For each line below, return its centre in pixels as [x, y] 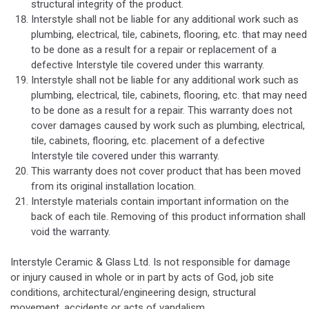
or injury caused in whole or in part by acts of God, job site [142, 277]
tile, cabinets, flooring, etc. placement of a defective [148, 141]
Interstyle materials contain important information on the [160, 202]
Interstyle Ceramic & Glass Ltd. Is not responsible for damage [150, 262]
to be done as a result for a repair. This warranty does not [162, 111]
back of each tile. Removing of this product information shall [168, 217]
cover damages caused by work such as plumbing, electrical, [168, 126]
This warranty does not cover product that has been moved [166, 171]
